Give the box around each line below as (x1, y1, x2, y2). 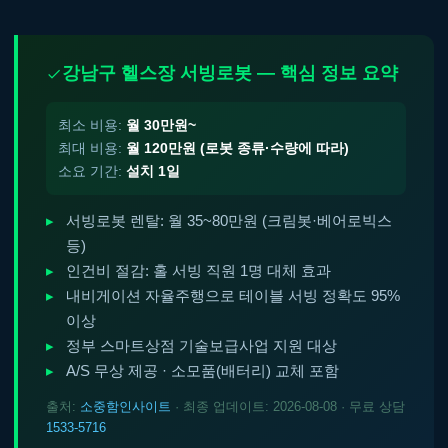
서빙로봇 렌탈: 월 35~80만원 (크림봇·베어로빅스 (66, 213, 392, 229)
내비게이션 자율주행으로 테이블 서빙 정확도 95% (66, 288, 400, 304)
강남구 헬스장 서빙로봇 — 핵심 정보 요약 (62, 63, 398, 83)
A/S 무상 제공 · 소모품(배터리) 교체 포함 (66, 363, 339, 379)
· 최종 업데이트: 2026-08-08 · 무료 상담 (171, 399, 405, 414)
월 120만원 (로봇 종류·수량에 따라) (126, 140, 349, 156)
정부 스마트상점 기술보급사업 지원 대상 (66, 338, 337, 354)
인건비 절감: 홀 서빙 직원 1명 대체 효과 (66, 263, 331, 279)
